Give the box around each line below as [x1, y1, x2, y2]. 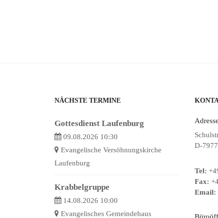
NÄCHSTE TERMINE [54, 96, 121, 104]
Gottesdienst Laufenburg [54, 119, 144, 128]
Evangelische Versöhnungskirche [61, 146, 162, 154]
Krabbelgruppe [54, 182, 109, 192]
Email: [195, 188, 216, 197]
